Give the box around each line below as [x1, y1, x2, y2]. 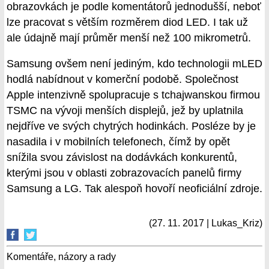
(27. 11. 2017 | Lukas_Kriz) [149, 218, 262, 228]
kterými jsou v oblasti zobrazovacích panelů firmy [7, 167, 241, 180]
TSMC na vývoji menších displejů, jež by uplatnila [7, 104, 243, 117]
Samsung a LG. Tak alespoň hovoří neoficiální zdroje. [7, 183, 262, 195]
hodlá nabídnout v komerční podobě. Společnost [7, 73, 238, 86]
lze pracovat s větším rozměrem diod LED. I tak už [7, 16, 248, 28]
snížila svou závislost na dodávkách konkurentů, [7, 151, 237, 164]
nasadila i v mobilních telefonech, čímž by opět [7, 136, 230, 148]
